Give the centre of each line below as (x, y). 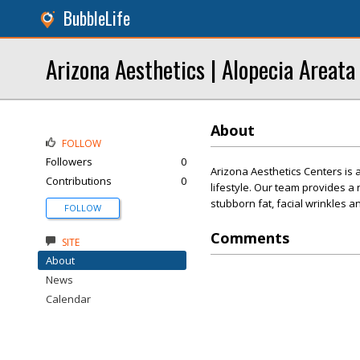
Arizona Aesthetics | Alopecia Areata (200, 69)
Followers (69, 162)
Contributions (79, 181)
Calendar (68, 299)
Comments (250, 238)
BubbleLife (97, 18)
